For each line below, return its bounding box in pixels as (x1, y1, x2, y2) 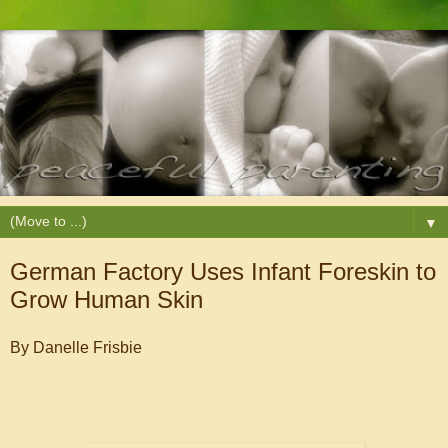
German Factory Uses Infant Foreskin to (10, 257, 436, 285)
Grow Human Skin (10, 285, 203, 313)
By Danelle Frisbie (10, 338, 142, 356)
